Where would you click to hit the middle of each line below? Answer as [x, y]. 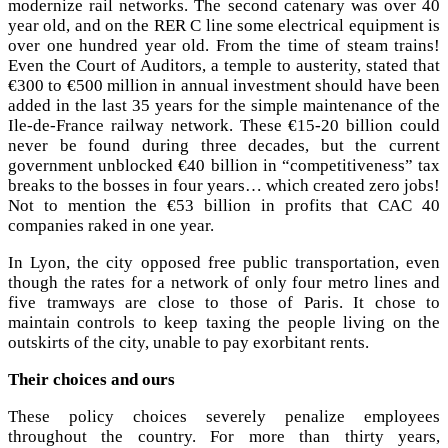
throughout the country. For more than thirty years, [224, 436]
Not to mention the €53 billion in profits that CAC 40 [224, 205]
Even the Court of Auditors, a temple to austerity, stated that [224, 65]
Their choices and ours [91, 379]
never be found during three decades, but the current [224, 145]
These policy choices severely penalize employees [224, 416]
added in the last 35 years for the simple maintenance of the [224, 105]
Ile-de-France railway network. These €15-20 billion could [224, 125]
